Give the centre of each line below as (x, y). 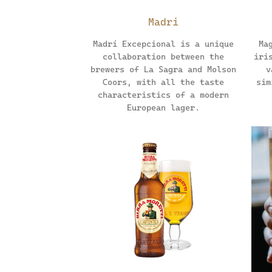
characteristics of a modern (163, 95)
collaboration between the (163, 57)
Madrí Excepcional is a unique (163, 44)
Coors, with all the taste (163, 82)
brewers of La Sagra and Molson (163, 70)
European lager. (163, 108)
